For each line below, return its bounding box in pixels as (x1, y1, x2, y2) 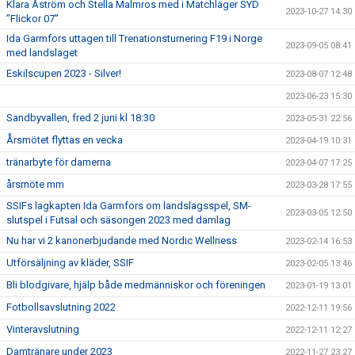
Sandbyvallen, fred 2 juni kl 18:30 (6, 112, 155, 124)
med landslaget (6, 47, 78, 59)
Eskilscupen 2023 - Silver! (6, 67, 121, 79)
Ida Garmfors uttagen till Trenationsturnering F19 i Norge (6, 32, 262, 44)
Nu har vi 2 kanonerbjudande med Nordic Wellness (6, 235, 237, 246)
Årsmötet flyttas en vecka (6, 134, 123, 146)
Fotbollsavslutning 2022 (6, 301, 116, 313)
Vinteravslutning (6, 323, 79, 335)
